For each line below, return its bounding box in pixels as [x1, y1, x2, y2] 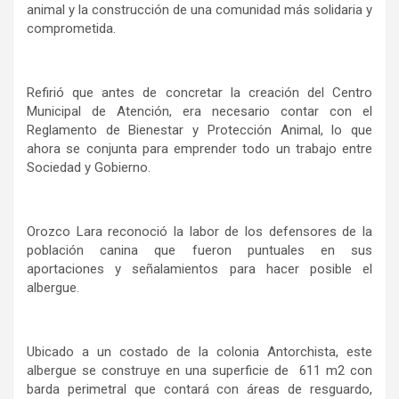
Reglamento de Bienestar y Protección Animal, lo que [27, 122, 372, 139]
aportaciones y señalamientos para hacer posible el [27, 261, 372, 278]
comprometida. [27, 20, 116, 37]
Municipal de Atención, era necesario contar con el [27, 103, 372, 120]
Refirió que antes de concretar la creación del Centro [27, 85, 372, 102]
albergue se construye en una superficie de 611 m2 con [27, 362, 372, 379]
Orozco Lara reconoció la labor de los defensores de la [27, 224, 372, 240]
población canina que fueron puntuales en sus [27, 242, 372, 259]
